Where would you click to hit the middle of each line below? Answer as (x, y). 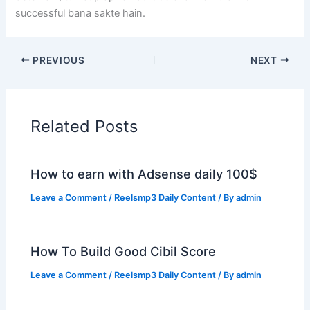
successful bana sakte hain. (81, 13)
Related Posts (84, 127)
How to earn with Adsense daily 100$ (144, 173)
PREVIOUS (57, 60)
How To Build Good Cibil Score (124, 251)
